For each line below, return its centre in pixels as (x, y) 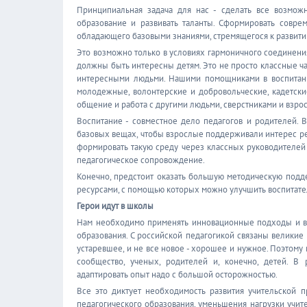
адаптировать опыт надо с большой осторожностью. (177, 274)
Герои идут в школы (115, 206)
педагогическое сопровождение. (141, 160)
